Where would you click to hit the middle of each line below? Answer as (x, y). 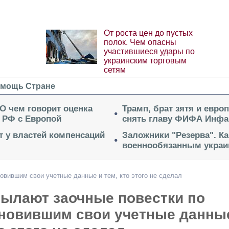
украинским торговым (145, 61)
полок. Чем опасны (140, 42)
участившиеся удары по (149, 52)
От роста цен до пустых (148, 33)
